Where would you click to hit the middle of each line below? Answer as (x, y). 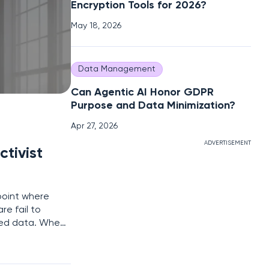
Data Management (117, 69)
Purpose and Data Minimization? (153, 106)
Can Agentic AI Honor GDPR (142, 92)
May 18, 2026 (96, 26)
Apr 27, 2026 (94, 126)
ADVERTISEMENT (228, 143)
